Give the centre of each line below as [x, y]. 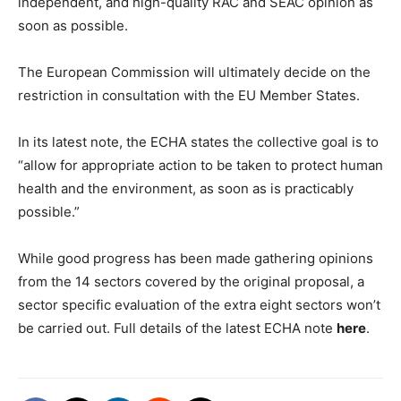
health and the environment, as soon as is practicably [186, 189]
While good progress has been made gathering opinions [196, 259]
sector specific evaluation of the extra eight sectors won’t [199, 305]
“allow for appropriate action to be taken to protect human [200, 166]
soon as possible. [73, 26]
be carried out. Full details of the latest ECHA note [177, 328]
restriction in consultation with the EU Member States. [189, 96]
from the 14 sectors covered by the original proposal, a [191, 282]
